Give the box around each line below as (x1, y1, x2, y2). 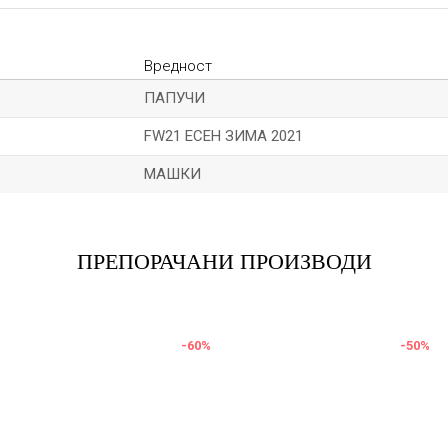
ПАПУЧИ (144, 89, 205, 107)
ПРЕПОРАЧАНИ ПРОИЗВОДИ (76, 249, 372, 274)
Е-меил (234, 198, 274, 212)
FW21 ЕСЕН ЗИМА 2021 (144, 127, 303, 145)
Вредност (144, 57, 212, 75)
